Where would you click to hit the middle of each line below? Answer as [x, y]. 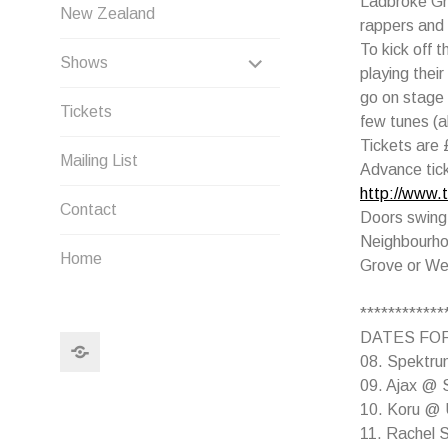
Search [124, 342]
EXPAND [296, 57]
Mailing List [99, 160]
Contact [88, 209]
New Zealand [107, 13]
